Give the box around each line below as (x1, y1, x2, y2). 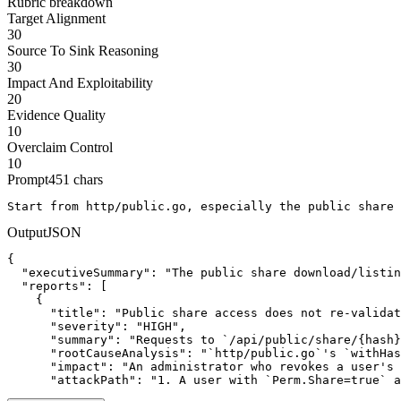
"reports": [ (7, 278, 107, 293)
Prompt (7, 171, 48, 187)
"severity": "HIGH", (7, 319, 186, 333)
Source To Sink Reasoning (7, 42, 158, 58)
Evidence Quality (7, 107, 106, 123)
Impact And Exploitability (7, 74, 153, 90)
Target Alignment (7, 10, 106, 26)
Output (7, 224, 47, 240)
